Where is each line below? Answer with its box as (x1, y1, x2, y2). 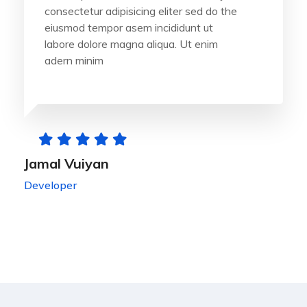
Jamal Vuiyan (24, 155, 109, 173)
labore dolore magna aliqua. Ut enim (45, 37, 218, 51)
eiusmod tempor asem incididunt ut (45, 21, 213, 35)
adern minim (45, 53, 103, 68)
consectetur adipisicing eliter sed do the (45, 4, 237, 19)
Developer (24, 178, 77, 193)
